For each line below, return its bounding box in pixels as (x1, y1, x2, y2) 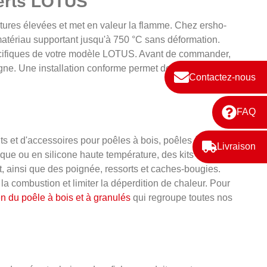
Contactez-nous (188, 72, 256, 82)
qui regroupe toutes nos (131, 193, 232, 203)
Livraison (216, 141, 256, 152)
